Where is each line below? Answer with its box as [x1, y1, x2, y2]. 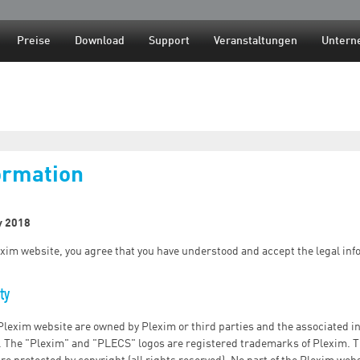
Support [149, 35, 190, 47]
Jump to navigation [133, 4, 227, 15]
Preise [17, 35, 51, 47]
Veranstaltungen [214, 35, 297, 47]
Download [75, 35, 125, 47]
